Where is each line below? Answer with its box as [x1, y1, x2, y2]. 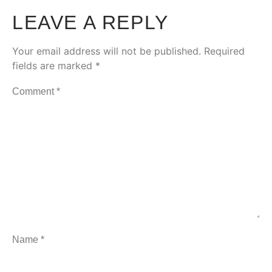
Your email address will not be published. [12, 45, 201, 58]
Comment [12, 86, 56, 97]
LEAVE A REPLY [12, 12, 169, 34]
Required [204, 45, 245, 58]
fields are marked [12, 59, 95, 72]
